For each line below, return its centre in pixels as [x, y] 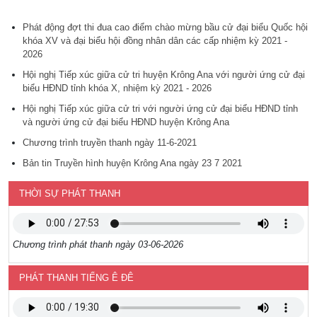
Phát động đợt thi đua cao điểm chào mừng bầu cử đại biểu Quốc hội [165, 27]
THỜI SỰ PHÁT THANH [70, 193]
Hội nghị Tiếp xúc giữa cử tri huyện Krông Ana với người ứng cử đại [164, 74]
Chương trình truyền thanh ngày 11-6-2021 [110, 142]
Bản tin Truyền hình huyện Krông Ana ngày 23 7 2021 [132, 163]
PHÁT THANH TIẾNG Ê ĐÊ [76, 277]
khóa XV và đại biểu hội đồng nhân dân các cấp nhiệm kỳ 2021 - [155, 40]
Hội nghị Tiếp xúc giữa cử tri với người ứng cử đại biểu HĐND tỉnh [160, 108]
